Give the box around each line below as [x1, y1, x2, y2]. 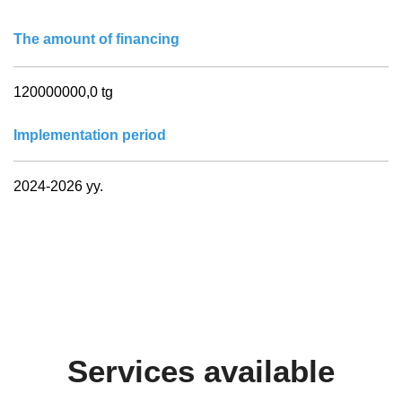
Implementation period [13, 127, 166, 143]
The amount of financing [13, 31, 179, 47]
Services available [67, 354, 335, 389]
